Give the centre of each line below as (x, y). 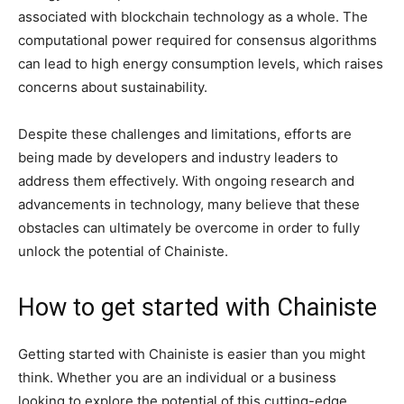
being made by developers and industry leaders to (178, 157)
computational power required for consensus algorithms (197, 40)
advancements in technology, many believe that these (189, 204)
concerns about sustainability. (113, 87)
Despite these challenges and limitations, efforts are (185, 133)
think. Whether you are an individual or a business (177, 377)
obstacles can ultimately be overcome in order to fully (189, 227)
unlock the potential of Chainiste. (123, 251)
